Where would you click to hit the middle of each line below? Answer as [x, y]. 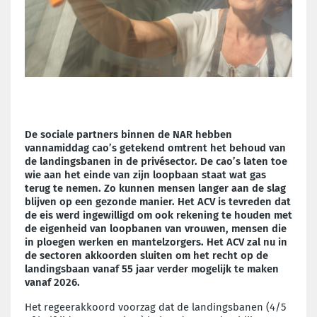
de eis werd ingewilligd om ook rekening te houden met [158, 215]
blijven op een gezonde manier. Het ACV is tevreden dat [158, 201]
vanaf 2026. [52, 282]
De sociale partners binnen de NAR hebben [128, 134]
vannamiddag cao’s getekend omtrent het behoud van [155, 148]
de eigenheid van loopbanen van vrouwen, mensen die [156, 228]
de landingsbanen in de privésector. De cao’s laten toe [156, 161]
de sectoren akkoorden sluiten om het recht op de [146, 255]
